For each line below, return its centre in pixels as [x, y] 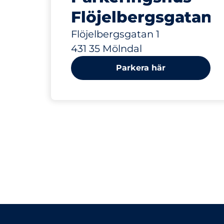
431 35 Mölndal [106, 48]
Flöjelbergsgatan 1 [115, 34]
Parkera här [140, 68]
